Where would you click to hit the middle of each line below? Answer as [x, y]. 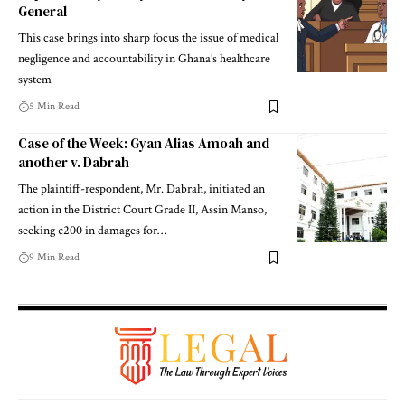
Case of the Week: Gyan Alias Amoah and [144, 144]
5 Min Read [54, 107]
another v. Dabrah [74, 163]
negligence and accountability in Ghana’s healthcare [144, 59]
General [42, 12]
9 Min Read [54, 258]
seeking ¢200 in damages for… [92, 231]
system [35, 80]
